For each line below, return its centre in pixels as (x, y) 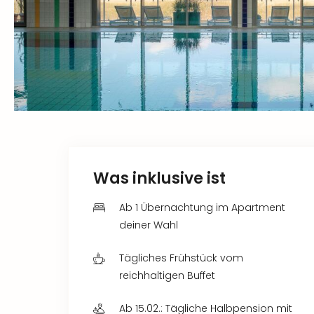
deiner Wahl (149, 225)
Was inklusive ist (159, 178)
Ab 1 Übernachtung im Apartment (202, 207)
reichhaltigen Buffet (167, 275)
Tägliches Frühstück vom (181, 258)
